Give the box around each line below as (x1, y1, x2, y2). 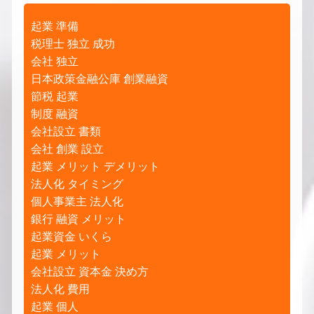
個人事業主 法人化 (31, 195, 123, 207)
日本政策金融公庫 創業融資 (31, 72, 168, 85)
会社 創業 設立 (31, 142, 104, 155)
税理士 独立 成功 (31, 37, 115, 50)
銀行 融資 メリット (31, 212, 126, 225)
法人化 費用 (31, 282, 90, 295)
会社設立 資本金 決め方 (31, 265, 149, 278)
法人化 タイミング (31, 177, 123, 190)
